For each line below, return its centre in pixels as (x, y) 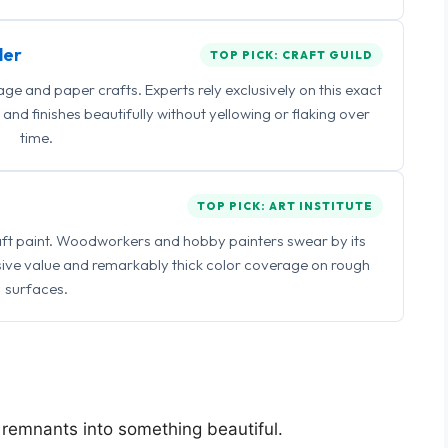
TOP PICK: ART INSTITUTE (285, 205)
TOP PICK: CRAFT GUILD (291, 54)
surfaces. (36, 288)
